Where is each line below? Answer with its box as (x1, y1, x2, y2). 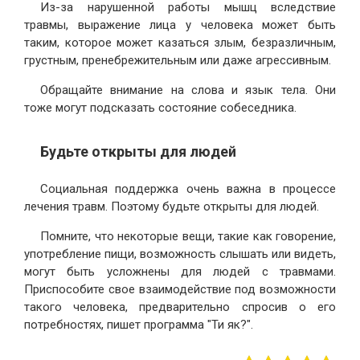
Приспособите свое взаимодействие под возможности (24, 282, 336, 297)
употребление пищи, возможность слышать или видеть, (24, 247, 336, 262)
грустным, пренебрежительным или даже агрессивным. (24, 53, 331, 68)
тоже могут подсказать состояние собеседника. (24, 100, 297, 116)
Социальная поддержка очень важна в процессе (40, 182, 336, 197)
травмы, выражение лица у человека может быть (24, 18, 336, 33)
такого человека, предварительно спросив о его (24, 300, 336, 315)
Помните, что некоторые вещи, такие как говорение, (40, 229, 336, 244)
